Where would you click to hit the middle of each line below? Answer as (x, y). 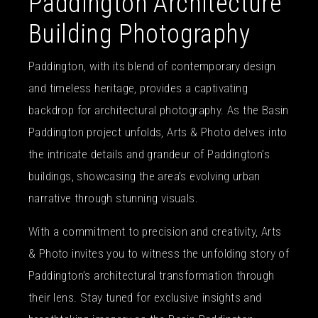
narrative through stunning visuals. (113, 198)
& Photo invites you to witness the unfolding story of (159, 253)
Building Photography (139, 34)
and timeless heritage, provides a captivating (138, 88)
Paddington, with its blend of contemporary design (152, 66)
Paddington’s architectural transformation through (152, 275)
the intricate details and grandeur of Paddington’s (149, 154)
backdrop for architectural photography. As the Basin (159, 110)
